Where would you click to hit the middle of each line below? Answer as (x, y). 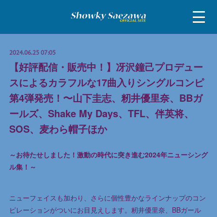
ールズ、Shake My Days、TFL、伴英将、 (101, 113)
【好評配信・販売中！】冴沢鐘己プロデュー (106, 67)
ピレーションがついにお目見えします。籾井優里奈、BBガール (105, 210)
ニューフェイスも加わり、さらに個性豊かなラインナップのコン (107, 198)
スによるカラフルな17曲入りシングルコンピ (106, 82)
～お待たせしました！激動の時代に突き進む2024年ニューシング (108, 155)
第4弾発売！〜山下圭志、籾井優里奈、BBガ (106, 98)
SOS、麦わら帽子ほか (58, 129)
